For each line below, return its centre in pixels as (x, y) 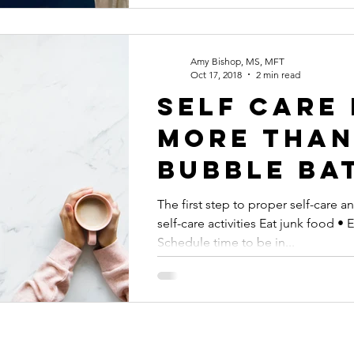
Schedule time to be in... (226, 242)
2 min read (278, 74)
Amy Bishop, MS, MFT (237, 61)
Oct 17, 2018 (216, 74)
